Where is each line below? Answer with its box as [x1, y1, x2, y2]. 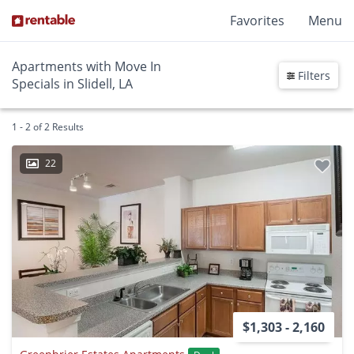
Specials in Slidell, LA [12, 75, 133, 92]
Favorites [230, 12, 284, 29]
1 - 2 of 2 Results [12, 120, 84, 134]
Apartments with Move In [12, 58, 161, 75]
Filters [295, 67, 330, 83]
